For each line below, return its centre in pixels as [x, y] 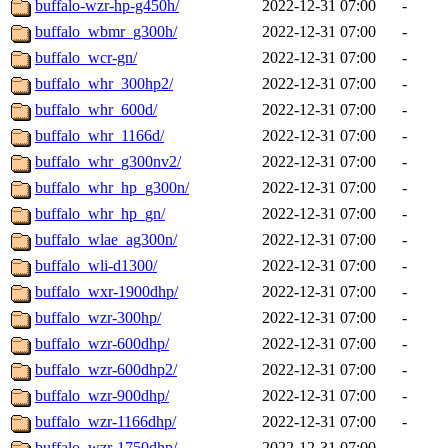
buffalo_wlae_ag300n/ [106, 240]
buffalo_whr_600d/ [96, 110]
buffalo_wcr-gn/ [86, 58]
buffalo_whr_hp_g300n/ [112, 188]
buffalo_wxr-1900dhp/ [106, 292]
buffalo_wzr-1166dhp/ [105, 422]
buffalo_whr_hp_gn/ [100, 214]
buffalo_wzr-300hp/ [98, 318]
